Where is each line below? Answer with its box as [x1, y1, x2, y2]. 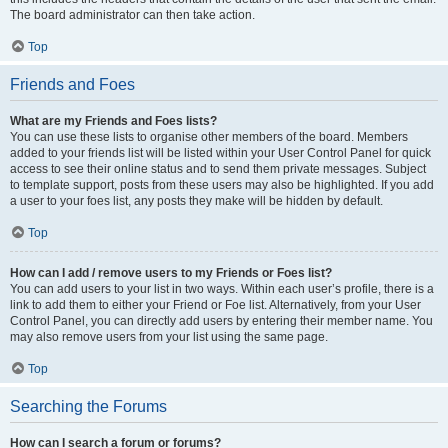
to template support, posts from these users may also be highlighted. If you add [10, 178, 434, 192]
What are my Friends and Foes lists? [10, 114, 217, 128]
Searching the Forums [10, 398, 167, 415]
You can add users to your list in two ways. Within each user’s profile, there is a [10, 282, 434, 296]
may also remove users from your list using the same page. [10, 330, 328, 344]
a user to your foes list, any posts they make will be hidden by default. [10, 194, 383, 208]
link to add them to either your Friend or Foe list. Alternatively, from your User [10, 298, 421, 312]
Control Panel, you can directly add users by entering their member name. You [10, 314, 433, 328]
